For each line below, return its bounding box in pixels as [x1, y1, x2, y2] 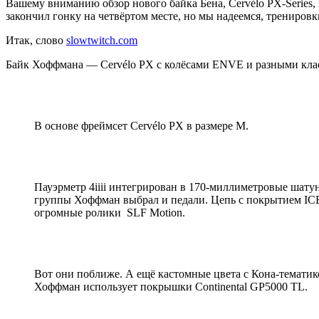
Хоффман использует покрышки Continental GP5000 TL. [34, 280, 308, 293]
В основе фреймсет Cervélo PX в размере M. [34, 119, 249, 132]
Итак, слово [6, 33, 66, 46]
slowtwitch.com [66, 33, 137, 46]
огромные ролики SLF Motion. [34, 206, 185, 219]
